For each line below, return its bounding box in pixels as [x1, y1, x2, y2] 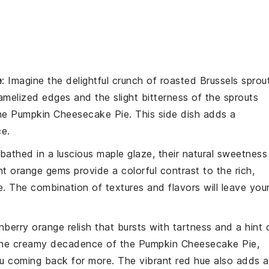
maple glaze [97, 147, 153, 160]
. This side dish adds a [129, 107, 236, 120]
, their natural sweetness [152, 147, 267, 160]
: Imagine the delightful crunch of [2, 74, 160, 86]
